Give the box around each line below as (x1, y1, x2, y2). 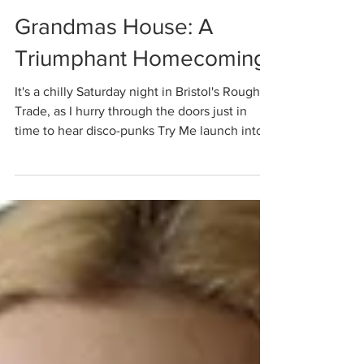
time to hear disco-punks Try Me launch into (15, 153, 263, 167)
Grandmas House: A (15, 43, 213, 68)
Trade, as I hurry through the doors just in (15, 133, 247, 147)
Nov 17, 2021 (49, 13, 102, 25)
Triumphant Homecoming (15, 75, 266, 100)
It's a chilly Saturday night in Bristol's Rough (15, 114, 260, 128)
